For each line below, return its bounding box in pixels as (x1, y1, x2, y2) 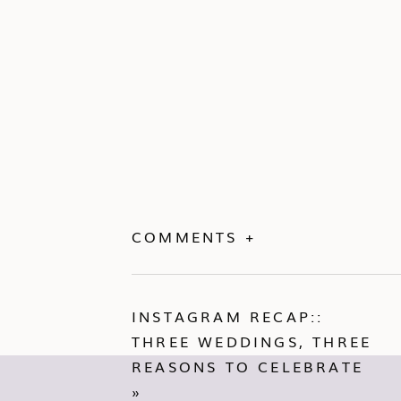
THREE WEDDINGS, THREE (132, 330, 372, 352)
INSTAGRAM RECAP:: (132, 305, 324, 327)
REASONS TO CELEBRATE (132, 355, 363, 377)
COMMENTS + (132, 226, 256, 247)
